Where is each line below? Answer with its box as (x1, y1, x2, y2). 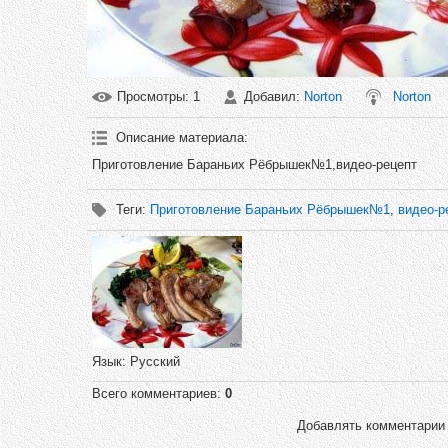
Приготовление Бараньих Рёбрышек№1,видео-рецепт (92, 157, 417, 172)
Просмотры (117, 89, 185, 104)
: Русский (122, 354, 180, 369)
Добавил (244, 89, 296, 104)
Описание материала (116, 130, 244, 145)
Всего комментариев (92, 386, 217, 401)
